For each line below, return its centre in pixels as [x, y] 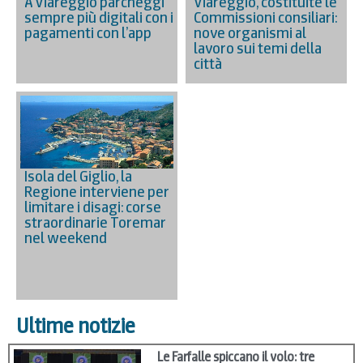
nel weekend [66, 237]
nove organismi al [250, 33]
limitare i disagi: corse [93, 207]
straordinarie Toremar [95, 222]
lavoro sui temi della [258, 49]
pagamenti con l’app [88, 33]
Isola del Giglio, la [78, 176]
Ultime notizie [76, 325]
